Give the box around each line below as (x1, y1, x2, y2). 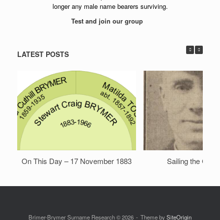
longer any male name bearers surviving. (52, 1, 168, 11)
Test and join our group (71, 16, 145, 26)
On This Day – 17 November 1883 (22, 155, 132, 166)
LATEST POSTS (17, 49, 69, 59)
